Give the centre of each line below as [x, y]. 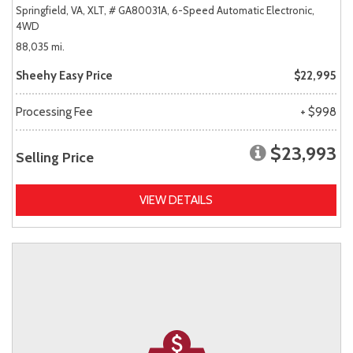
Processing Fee [54, 111]
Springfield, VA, [50, 10]
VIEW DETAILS [176, 200]
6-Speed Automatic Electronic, [243, 10]
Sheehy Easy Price [64, 75]
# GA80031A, [139, 10]
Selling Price [55, 157]
